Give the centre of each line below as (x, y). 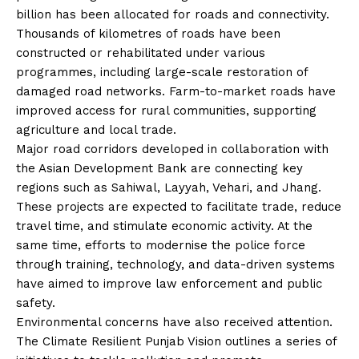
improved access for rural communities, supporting (166, 110)
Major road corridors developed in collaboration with (172, 149)
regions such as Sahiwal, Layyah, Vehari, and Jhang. (169, 187)
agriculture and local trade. (96, 129)
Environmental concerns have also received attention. (174, 322)
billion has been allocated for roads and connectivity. (173, 14)
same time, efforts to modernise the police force (161, 245)
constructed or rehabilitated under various (141, 52)
